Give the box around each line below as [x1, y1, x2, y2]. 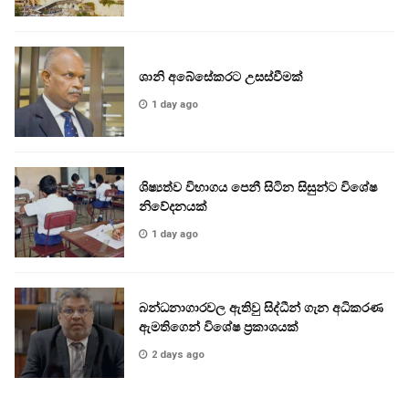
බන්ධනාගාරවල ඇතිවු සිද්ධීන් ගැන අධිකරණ [139, 299, 383, 317]
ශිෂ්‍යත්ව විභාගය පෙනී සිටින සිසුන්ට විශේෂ [139, 179, 377, 196]
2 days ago [152, 349, 204, 362]
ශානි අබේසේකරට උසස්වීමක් [139, 68, 303, 85]
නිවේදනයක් [139, 198, 207, 215]
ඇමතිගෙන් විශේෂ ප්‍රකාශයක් [139, 319, 302, 336]
